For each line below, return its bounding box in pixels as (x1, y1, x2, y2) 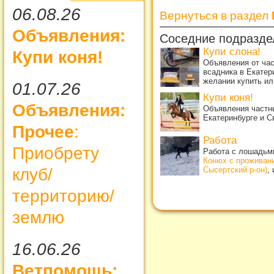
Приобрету (12, 143, 99, 163)
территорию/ (12, 186, 114, 206)
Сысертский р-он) (203, 165, 267, 174)
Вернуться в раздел (160, 9, 272, 22)
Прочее (12, 122, 74, 141)
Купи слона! (203, 45, 261, 57)
